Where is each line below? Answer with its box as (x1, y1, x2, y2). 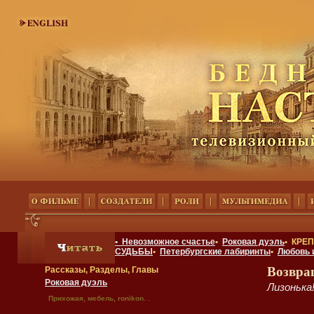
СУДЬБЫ (115, 247, 153, 257)
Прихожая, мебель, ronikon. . (48, 294, 150, 302)
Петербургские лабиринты (160, 247, 271, 257)
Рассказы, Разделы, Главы (45, 265, 158, 275)
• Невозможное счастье (115, 237, 215, 247)
